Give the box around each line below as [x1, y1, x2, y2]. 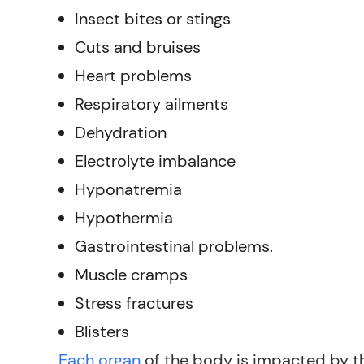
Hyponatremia [75, 179, 182, 200]
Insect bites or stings [75, 8, 231, 29]
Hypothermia [75, 207, 173, 228]
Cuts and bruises [75, 37, 201, 58]
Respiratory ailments [75, 93, 228, 115]
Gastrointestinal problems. [75, 236, 273, 257]
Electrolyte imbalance [75, 150, 236, 171]
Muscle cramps [75, 264, 188, 285]
